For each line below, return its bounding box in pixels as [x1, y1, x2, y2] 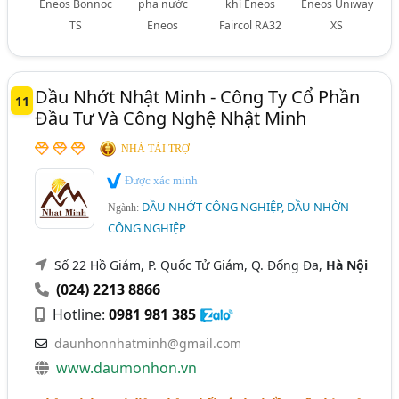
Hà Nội [326, 256, 369, 273]
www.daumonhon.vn [56, 357, 198, 378]
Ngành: [108, 200, 142, 214]
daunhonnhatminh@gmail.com [54, 334, 242, 352]
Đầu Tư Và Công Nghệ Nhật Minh [35, 106, 307, 131]
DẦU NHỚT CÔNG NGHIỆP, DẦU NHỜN [142, 198, 350, 215]
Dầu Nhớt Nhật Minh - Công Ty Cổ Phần [35, 85, 361, 110]
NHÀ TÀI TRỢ [121, 142, 191, 156]
